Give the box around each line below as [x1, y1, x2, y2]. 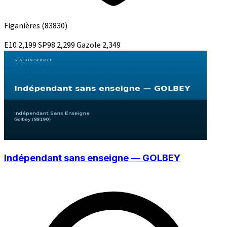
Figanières [4, 20, 42, 31]
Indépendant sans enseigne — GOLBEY [4, 152, 180, 164]
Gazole [77, 39, 102, 51]
